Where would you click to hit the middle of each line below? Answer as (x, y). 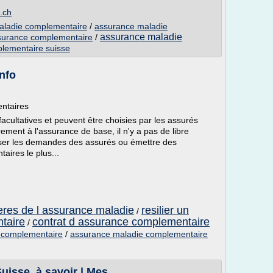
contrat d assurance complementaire (121, 222)
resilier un (165, 210)
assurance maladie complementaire (139, 234)
